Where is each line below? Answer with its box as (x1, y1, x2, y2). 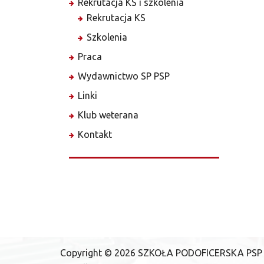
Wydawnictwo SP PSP (78, 71, 170, 81)
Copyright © (60, 247, 112, 258)
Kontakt (78, 129, 112, 140)
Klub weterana (78, 110, 138, 120)
